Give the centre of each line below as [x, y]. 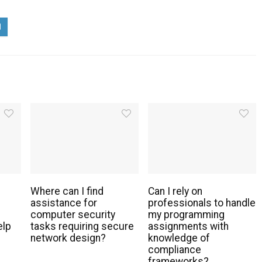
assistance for [64, 203]
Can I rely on [175, 192]
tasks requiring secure [82, 227]
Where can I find [67, 192]
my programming [186, 215]
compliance [174, 250]
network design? [68, 238]
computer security [73, 215]
